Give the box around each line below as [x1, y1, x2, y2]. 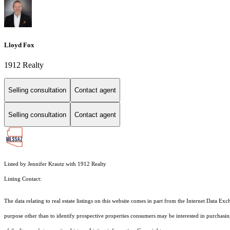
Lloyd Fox [4, 41, 34, 49]
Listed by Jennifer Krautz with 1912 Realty [4, 161, 106, 167]
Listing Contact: [4, 176, 45, 182]
